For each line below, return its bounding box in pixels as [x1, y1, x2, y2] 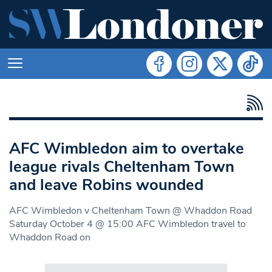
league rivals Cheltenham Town [9, 155, 234, 177]
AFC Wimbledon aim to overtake [9, 137, 244, 159]
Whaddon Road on [9, 230, 90, 244]
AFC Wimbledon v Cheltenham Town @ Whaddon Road [9, 203, 252, 217]
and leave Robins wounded [9, 174, 203, 195]
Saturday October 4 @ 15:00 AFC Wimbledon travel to [9, 217, 246, 231]
